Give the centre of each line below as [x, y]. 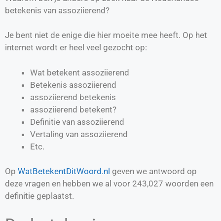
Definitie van [54, 122]
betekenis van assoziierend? [57, 10]
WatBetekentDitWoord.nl [64, 171]
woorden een [188, 184]
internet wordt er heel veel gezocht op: [76, 48]
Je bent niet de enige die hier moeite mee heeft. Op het [106, 35]
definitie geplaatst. [39, 196]
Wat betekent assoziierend [80, 72]
